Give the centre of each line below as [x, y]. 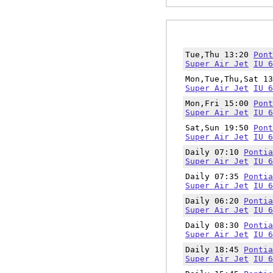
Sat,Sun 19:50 [219, 128]
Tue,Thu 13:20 [219, 55]
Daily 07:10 [214, 152]
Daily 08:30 [214, 225]
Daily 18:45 [214, 250]
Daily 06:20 [214, 201]
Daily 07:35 [214, 176]
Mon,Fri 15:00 [219, 103]
